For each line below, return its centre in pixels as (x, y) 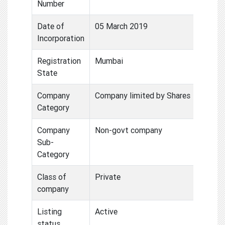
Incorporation (61, 38)
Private (108, 177)
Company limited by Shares (143, 95)
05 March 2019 (121, 26)
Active (106, 211)
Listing (49, 211)
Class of (52, 177)
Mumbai (109, 61)
